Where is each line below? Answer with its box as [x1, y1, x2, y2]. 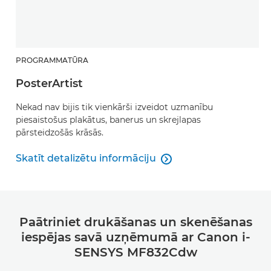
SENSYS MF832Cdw [74, 245, 197, 260]
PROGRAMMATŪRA [16, 56, 88, 65]
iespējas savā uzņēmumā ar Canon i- [21, 230, 250, 244]
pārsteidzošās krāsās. [16, 127, 103, 138]
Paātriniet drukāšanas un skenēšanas [19, 215, 252, 229]
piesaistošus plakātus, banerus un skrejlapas [16, 114, 201, 125]
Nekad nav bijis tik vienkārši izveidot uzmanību [16, 102, 213, 113]
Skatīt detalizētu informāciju [16, 152, 156, 164]
